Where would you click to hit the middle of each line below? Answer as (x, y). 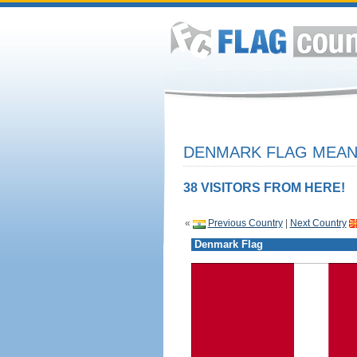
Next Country (318, 223)
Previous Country (245, 223)
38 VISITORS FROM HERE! (264, 188)
